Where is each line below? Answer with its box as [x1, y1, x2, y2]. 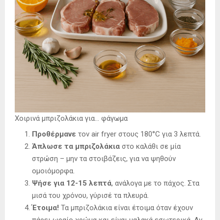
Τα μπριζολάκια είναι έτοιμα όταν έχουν [59, 203, 193, 213]
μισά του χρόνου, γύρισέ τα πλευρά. [32, 191, 149, 200]
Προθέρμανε [32, 130, 76, 139]
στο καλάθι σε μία [120, 142, 181, 151]
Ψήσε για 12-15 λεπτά [32, 179, 111, 188]
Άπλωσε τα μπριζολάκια [32, 142, 120, 151]
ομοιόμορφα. [32, 166, 75, 176]
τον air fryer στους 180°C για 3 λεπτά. [76, 130, 201, 139]
